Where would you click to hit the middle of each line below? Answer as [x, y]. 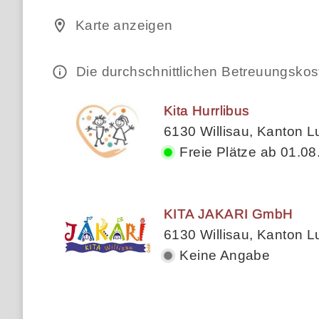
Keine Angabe [223, 255]
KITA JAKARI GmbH [229, 214]
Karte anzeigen [124, 25]
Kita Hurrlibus [207, 110]
